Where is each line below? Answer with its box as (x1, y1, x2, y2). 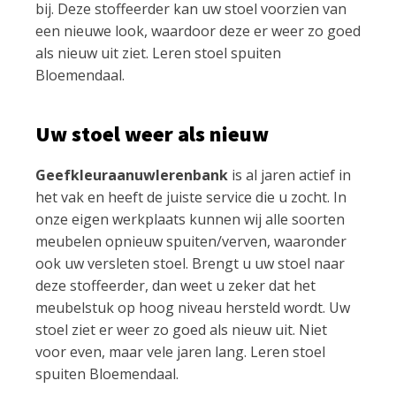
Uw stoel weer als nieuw (35, 119, 269, 148)
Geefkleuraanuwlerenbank (35, 164, 228, 185)
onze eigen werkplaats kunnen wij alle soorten (35, 209, 345, 229)
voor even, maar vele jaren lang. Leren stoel (35, 341, 325, 362)
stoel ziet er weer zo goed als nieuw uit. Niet (35, 319, 327, 339)
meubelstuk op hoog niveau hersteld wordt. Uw (35, 297, 350, 317)
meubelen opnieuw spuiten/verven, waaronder (35, 231, 346, 251)
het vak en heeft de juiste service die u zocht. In (35, 187, 346, 207)
